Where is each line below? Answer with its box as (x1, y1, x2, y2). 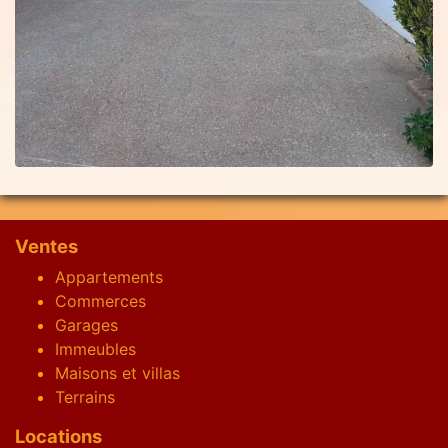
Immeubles (55, 338, 136, 359)
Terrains (55, 386, 115, 407)
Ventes (15, 234, 78, 257)
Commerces (55, 290, 146, 311)
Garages (55, 314, 118, 335)
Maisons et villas (55, 362, 180, 383)
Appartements (55, 266, 163, 287)
